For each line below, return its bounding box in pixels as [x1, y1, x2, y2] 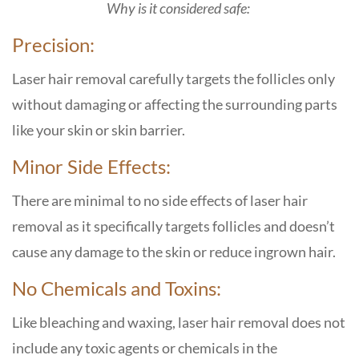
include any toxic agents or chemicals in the [12, 339, 277, 357]
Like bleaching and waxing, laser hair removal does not [12, 313, 345, 331]
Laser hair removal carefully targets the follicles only [12, 70, 335, 87]
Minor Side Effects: [12, 155, 175, 178]
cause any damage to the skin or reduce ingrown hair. [12, 243, 338, 260]
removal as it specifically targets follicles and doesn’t [12, 217, 335, 235]
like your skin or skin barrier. [12, 121, 188, 139]
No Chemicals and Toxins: [12, 276, 221, 300]
